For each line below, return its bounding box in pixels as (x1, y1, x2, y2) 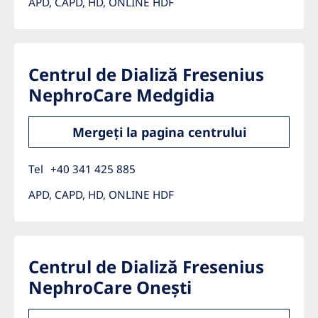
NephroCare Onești (28, 275, 192, 299)
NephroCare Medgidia (28, 83, 215, 106)
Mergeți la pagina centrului (72, 124, 246, 141)
